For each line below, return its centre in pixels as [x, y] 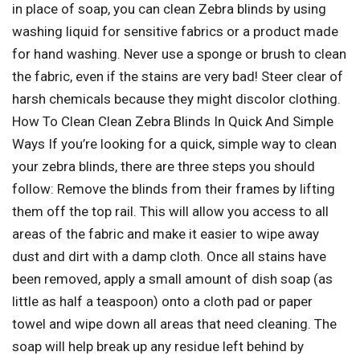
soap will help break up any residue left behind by [158, 347]
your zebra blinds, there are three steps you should [164, 167]
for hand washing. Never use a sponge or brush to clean [179, 54]
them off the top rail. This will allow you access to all [170, 212]
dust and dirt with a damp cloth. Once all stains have [169, 257]
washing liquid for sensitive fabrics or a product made [175, 32]
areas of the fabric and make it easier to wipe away [166, 234]
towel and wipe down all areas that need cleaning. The [174, 324]
